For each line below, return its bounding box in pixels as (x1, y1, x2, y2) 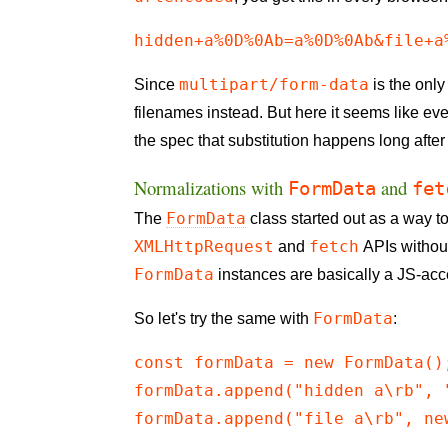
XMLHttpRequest (134, 237, 275, 257)
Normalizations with (134, 175, 289, 201)
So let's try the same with (134, 310, 314, 328)
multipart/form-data (179, 75, 370, 95)
